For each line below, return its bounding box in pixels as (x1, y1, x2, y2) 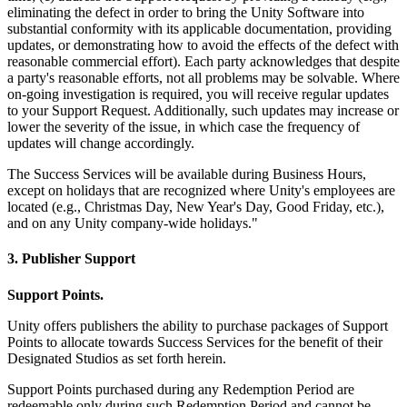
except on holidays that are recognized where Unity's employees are (7, 183, 395, 199)
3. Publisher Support (7, 251, 135, 267)
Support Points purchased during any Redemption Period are (7, 381, 354, 397)
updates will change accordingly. (7, 135, 194, 152)
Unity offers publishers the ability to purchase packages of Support (7, 317, 388, 333)
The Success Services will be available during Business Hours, (7, 166, 366, 183)
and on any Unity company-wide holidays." (7, 215, 258, 232)
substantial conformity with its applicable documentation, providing (7, 21, 392, 37)
